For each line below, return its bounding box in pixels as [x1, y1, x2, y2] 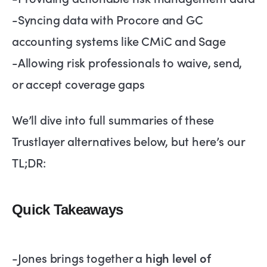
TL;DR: [12, 154, 46, 171]
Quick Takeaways [12, 201, 123, 218]
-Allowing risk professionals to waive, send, [12, 54, 243, 71]
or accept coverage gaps [12, 75, 145, 92]
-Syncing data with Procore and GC [12, 11, 203, 28]
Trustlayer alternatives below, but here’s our [12, 132, 245, 150]
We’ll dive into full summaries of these [12, 111, 215, 128]
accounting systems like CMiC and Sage [12, 32, 226, 49]
